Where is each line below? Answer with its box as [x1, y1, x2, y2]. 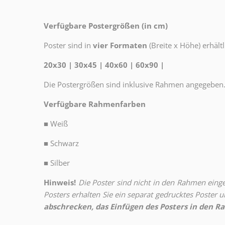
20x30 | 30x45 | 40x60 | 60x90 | [44, 60, 164, 70]
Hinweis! [44, 177, 76, 188]
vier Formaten [93, 40, 147, 51]
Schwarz [50, 138, 79, 149]
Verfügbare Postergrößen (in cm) [44, 21, 168, 31]
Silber [50, 158, 70, 168]
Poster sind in [44, 40, 91, 51]
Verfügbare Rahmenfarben [44, 99, 146, 109]
